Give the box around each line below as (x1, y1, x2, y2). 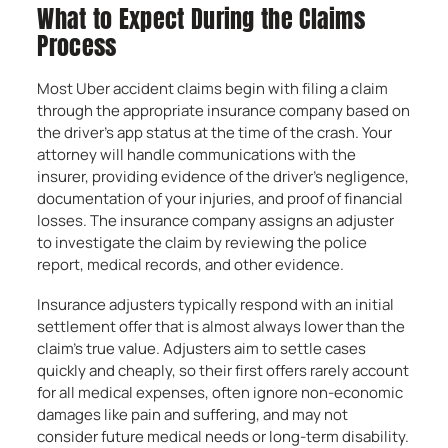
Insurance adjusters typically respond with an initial (37, 294, 395, 315)
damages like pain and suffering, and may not (37, 404, 349, 425)
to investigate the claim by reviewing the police (37, 232, 368, 253)
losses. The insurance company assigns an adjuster (37, 210, 395, 231)
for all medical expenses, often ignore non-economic (37, 382, 404, 403)
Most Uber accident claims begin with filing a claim (37, 78, 389, 99)
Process (37, 28, 117, 64)
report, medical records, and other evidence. (37, 254, 345, 275)
